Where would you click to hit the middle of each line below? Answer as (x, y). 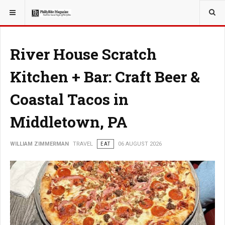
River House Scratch (83, 54)
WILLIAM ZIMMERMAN (39, 144)
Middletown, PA (69, 122)
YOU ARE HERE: (30, 10)
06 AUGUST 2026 (140, 144)
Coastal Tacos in (69, 99)
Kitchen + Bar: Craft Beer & (105, 77)
